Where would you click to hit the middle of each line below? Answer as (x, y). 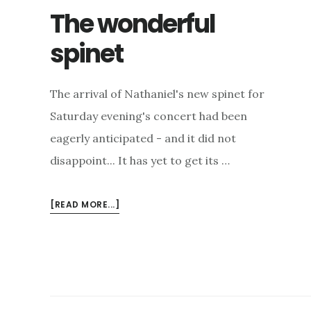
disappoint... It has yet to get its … (140, 161)
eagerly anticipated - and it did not (143, 138)
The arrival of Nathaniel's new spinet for (157, 94)
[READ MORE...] (85, 205)
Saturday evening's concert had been (149, 116)
